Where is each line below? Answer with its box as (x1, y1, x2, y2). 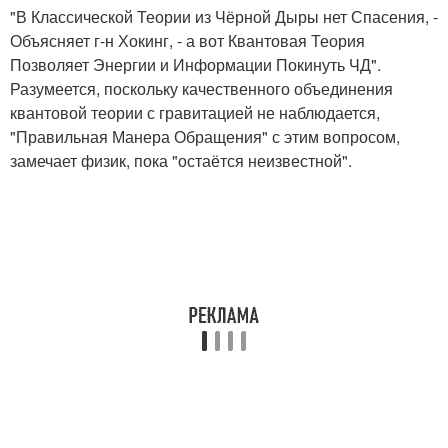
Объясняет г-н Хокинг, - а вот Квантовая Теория (10, 29, 365, 52)
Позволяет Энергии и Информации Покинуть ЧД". (10, 53, 381, 76)
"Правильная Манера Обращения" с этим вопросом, (10, 125, 400, 148)
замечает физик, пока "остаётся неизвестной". (10, 149, 352, 172)
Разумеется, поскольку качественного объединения (10, 77, 393, 100)
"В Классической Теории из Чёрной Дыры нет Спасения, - (10, 5, 438, 28)
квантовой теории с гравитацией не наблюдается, (10, 101, 380, 124)
